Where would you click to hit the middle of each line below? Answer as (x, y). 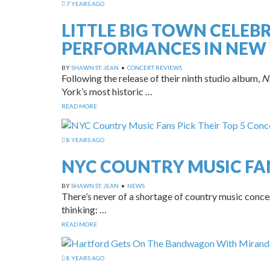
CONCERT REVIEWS (155, 68)
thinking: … (84, 209)
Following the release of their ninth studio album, (162, 78)
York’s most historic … (107, 92)
